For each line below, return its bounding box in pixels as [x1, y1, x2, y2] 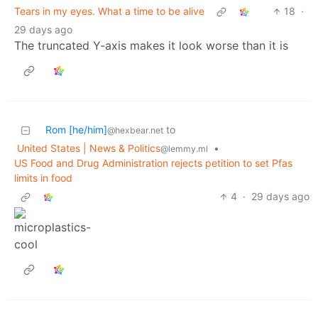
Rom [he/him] [45, 124, 107, 136]
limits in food [14, 172, 72, 185]
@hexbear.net [107, 125, 163, 136]
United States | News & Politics [17, 142, 160, 155]
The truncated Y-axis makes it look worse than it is [14, 38, 288, 53]
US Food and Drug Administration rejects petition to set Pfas [14, 157, 292, 170]
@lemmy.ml [160, 143, 208, 155]
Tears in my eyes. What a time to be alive [14, 5, 204, 18]
